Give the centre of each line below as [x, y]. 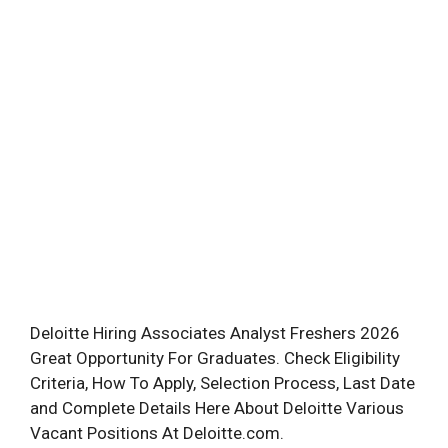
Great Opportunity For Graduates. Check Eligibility [215, 357]
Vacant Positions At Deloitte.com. [157, 432]
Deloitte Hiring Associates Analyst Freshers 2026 [215, 332]
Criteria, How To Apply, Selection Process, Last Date [222, 382]
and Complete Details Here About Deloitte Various [217, 407]
